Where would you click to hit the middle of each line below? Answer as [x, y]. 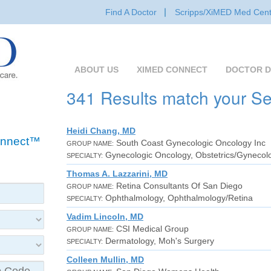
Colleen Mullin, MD [105, 260]
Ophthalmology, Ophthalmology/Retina [178, 198]
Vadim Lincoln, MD [105, 217]
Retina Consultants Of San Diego [178, 186]
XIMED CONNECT [172, 70]
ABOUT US [96, 70]
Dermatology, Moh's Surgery [158, 241]
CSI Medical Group [151, 229]
